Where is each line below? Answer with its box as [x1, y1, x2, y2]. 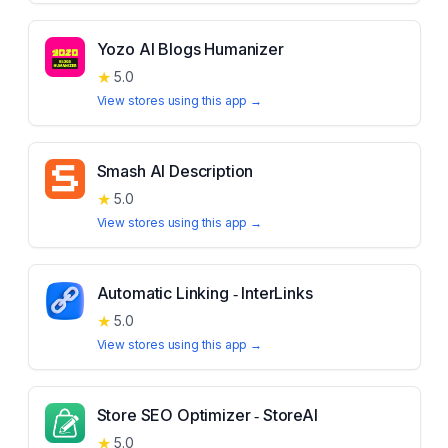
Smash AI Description [96, 161, 254, 181]
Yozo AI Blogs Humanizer [96, 39, 284, 59]
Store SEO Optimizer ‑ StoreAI [96, 405, 318, 425]
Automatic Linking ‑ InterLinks [96, 283, 313, 303]
